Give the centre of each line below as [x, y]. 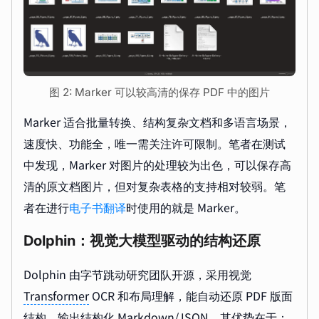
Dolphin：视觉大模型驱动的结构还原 [142, 240]
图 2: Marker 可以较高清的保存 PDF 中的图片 [159, 92]
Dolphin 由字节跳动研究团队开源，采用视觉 [137, 274]
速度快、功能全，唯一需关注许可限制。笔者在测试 [155, 143]
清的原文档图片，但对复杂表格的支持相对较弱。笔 [155, 185]
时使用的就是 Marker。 [186, 207]
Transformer [56, 295]
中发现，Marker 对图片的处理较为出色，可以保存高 [157, 164]
